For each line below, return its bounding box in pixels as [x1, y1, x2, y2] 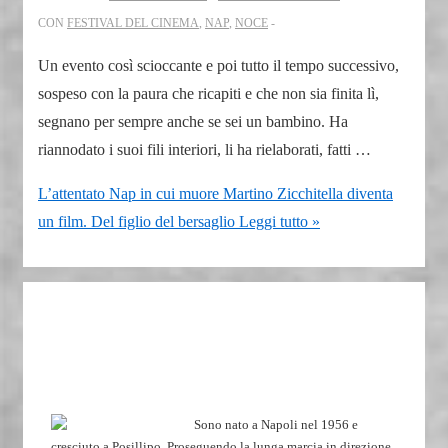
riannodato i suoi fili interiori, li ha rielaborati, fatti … [38, 141, 371, 159]
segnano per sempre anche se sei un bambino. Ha [38, 113, 348, 131]
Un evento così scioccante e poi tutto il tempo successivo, [38, 57, 399, 75]
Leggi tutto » [235, 213, 320, 231]
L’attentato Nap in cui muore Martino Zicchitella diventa [38, 185, 393, 203]
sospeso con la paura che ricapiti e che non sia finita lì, [38, 85, 379, 103]
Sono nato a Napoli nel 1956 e [194, 417, 358, 433]
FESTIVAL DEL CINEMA [67, 16, 199, 31]
